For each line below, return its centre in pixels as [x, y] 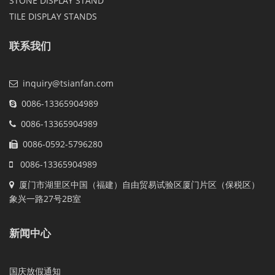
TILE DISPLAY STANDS [53, 17]
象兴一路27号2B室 [45, 199]
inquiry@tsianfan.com [68, 83]
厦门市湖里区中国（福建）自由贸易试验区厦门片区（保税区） [137, 185]
